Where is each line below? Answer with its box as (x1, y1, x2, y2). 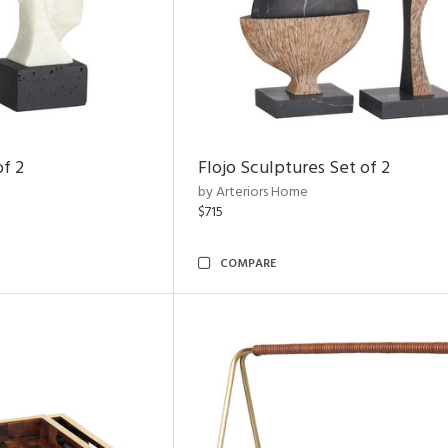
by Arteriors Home (198, 181, 308, 204)
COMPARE (220, 254, 276, 274)
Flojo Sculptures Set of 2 (198, 154, 390, 183)
